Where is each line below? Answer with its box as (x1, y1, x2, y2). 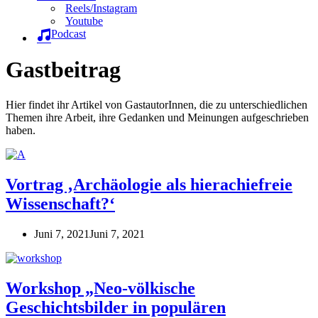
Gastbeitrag (6, 57, 121, 83)
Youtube (65, 15, 103, 27)
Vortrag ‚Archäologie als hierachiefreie (6, 175, 292, 194)
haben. (6, 124, 35, 136)
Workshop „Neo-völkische (6, 278, 195, 297)
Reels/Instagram (65, 2, 137, 14)
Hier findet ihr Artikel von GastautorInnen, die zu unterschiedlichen (6, 98, 307, 111)
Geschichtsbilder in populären (6, 297, 226, 317)
